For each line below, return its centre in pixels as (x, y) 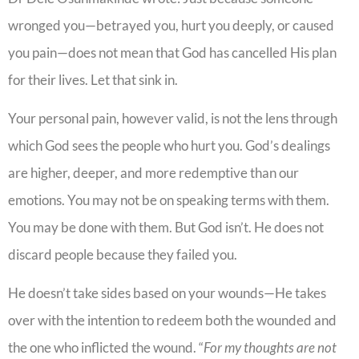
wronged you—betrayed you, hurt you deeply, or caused (171, 25)
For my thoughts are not (270, 348)
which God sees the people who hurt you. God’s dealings (169, 145)
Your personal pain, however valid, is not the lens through (173, 118)
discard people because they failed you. (124, 254)
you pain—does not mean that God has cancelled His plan (172, 52)
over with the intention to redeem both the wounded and (172, 321)
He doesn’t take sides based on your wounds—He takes (167, 293)
